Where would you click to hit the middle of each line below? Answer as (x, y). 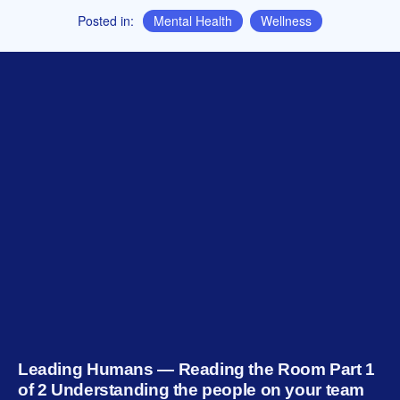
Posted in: (106, 21)
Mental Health (193, 21)
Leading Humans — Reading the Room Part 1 (196, 369)
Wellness (286, 21)
